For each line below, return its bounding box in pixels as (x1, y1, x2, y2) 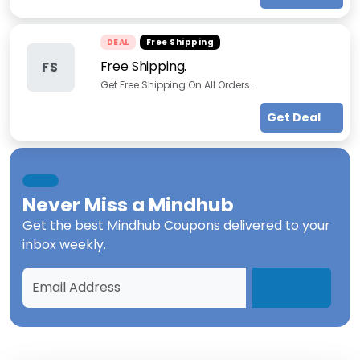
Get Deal (266, 109, 323, 125)
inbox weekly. (22, 235, 106, 254)
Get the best (22, 216, 107, 235)
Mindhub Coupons (107, 216, 220, 235)
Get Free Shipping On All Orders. (100, 78, 252, 92)
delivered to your (220, 216, 330, 235)
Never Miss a (22, 191, 149, 218)
